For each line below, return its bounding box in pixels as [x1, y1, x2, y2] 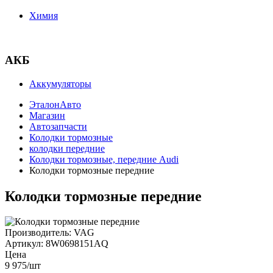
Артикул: [5, 238, 46, 249]
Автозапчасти [29, 121, 87, 132]
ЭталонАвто [29, 99, 81, 110]
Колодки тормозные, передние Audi [29, 154, 179, 165]
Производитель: [5, 227, 74, 238]
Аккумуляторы [29, 78, 91, 89]
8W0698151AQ [46, 238, 108, 249]
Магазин [29, 110, 65, 121]
